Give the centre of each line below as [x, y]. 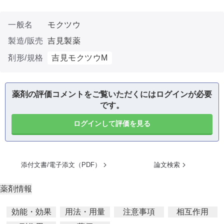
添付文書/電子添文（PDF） [61, 165]
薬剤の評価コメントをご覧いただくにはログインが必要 [112, 94]
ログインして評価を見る [112, 123]
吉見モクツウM [80, 58]
